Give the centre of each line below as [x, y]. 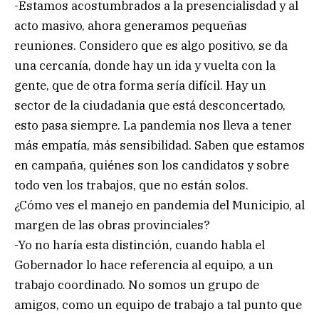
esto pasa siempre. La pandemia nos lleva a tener [153, 126]
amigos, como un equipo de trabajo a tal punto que [158, 305]
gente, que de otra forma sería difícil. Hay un [140, 86]
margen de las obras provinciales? [112, 225]
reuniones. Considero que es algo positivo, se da [151, 46]
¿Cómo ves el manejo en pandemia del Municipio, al [159, 205]
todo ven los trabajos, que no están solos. [131, 185]
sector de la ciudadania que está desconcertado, [150, 106]
